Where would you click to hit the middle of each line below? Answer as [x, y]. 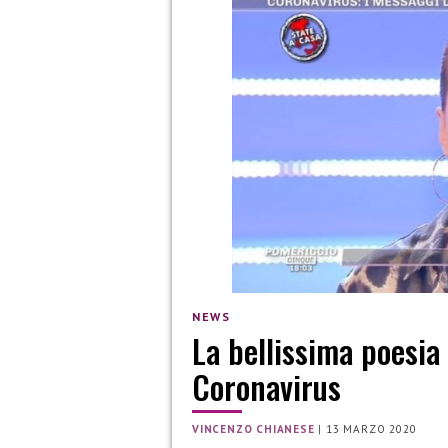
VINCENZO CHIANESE [253, 429]
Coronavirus [266, 387]
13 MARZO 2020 [371, 429]
